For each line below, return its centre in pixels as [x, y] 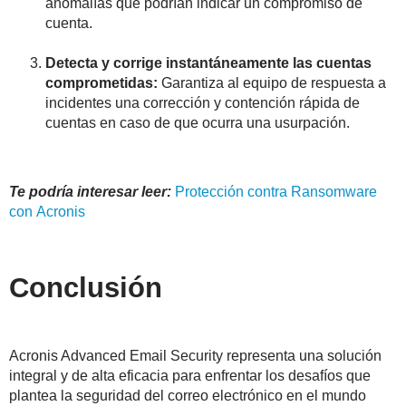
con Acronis [47, 211]
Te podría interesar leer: [92, 191]
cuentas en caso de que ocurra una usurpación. [198, 122]
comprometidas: [103, 82]
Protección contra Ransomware [276, 191]
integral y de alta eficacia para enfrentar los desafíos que [190, 375]
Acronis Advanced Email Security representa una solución [195, 355]
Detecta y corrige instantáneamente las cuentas [208, 63]
